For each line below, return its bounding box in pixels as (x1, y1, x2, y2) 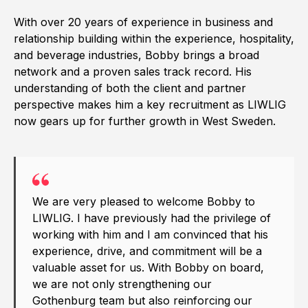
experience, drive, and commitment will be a (32, 244, 262, 258)
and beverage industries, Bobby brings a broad (14, 47, 259, 62)
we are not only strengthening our (32, 277, 212, 291)
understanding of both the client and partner (14, 80, 246, 95)
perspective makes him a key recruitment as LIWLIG (14, 97, 286, 111)
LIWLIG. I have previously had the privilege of (32, 211, 271, 225)
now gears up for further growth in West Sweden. (14, 113, 276, 128)
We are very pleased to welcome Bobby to (32, 195, 255, 209)
